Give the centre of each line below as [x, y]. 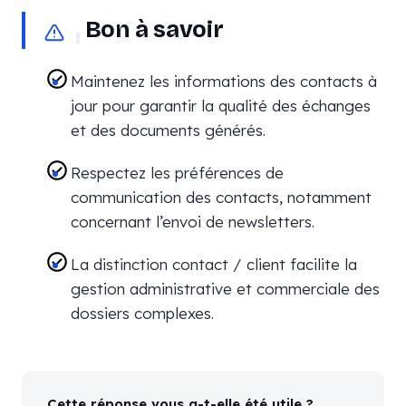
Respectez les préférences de [177, 173]
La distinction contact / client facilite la [213, 264]
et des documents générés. [168, 130]
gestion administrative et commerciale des [225, 289]
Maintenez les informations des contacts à [223, 81]
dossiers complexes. [142, 313]
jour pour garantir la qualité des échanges [220, 106]
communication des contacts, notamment [221, 197]
